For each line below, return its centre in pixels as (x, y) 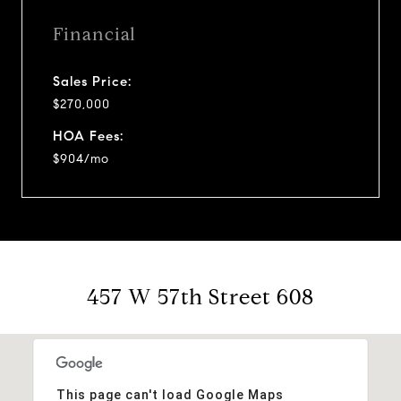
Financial (94, 34)
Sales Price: (92, 81)
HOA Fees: (88, 136)
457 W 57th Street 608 (200, 297)
